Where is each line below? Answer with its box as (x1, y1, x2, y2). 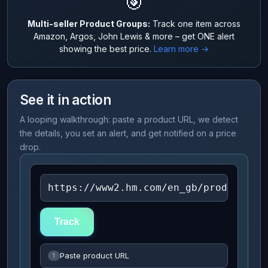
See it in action (20, 92, 111, 108)
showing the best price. (59, 44, 154, 54)
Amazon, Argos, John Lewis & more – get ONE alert (33, 31, 234, 41)
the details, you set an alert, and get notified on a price (20, 128, 236, 138)
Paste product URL (59, 251, 129, 261)
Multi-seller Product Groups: (28, 19, 150, 29)
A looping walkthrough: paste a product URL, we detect (20, 114, 238, 124)
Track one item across (150, 19, 240, 29)
